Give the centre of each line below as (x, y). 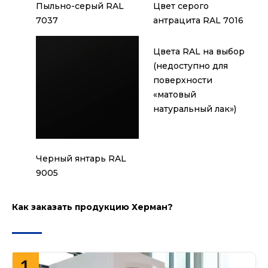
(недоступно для (191, 66)
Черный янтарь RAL (81, 159)
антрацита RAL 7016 (198, 21)
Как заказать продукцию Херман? (92, 207)
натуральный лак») (195, 109)
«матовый (175, 95)
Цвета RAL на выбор (199, 52)
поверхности (183, 80)
